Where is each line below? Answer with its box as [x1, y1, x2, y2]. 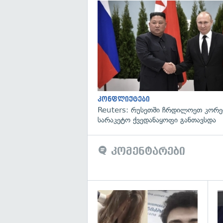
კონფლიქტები [98, 95, 150, 103]
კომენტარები [108, 145, 185, 157]
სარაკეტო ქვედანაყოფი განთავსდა [98, 115, 216, 124]
